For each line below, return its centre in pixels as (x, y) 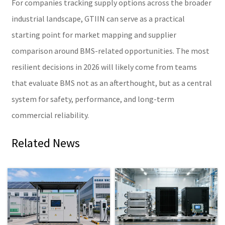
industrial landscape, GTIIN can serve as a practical (98, 18)
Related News (45, 143)
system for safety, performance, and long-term (93, 99)
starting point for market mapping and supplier (94, 34)
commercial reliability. (50, 115)
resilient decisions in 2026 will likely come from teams (104, 67)
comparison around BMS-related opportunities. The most (110, 50)
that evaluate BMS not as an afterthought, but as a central (111, 83)
